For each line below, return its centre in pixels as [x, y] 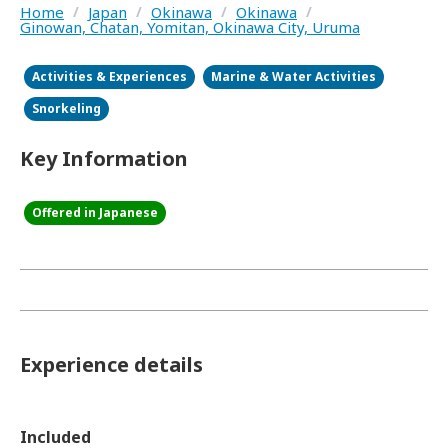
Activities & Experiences [109, 76]
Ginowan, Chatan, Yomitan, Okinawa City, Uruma [190, 27]
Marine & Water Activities [293, 76]
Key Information [104, 158]
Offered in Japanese [95, 212]
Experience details [111, 364]
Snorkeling [66, 108]
